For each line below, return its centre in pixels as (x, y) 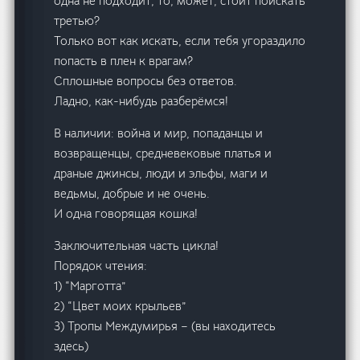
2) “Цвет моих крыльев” (121, 305)
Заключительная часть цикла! (137, 245)
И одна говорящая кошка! (126, 213)
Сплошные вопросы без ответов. (146, 80)
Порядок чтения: (101, 265)
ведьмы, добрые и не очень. (132, 193)
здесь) (72, 346)
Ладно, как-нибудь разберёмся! (141, 100)
